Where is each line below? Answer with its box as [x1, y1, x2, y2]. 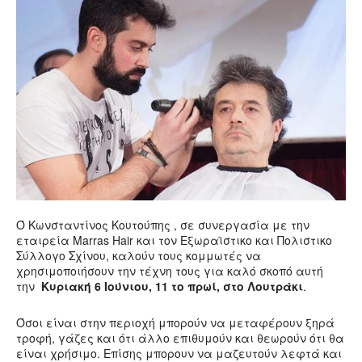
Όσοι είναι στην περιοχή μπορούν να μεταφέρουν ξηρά [16, 314, 335, 331]
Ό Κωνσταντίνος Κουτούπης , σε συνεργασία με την [16, 217, 309, 234]
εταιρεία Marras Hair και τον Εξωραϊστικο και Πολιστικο [16, 232, 332, 249]
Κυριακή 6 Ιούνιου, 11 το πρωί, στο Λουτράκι [41, 278, 303, 295]
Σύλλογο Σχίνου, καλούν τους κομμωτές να [16, 247, 261, 264]
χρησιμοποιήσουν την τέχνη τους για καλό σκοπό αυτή [16, 263, 323, 280]
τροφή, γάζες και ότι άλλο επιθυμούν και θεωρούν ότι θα [16, 330, 344, 347]
